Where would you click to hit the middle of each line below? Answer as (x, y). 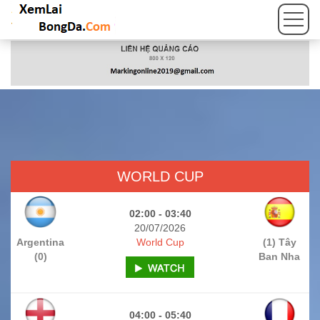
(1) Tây (279, 242)
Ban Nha (280, 256)
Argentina (41, 242)
